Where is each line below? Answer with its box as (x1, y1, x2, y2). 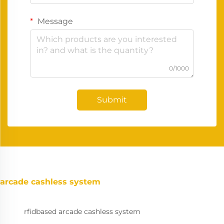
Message (35, 16, 73, 26)
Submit (97, 94, 127, 104)
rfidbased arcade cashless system (24, 206, 140, 216)
